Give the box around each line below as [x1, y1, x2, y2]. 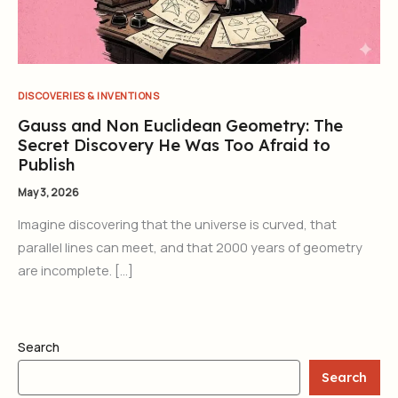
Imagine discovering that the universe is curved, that [18, 215, 337, 234]
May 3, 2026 [18, 185, 79, 201]
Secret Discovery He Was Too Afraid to [18, 135, 330, 156]
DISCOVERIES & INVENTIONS [18, 89, 159, 103]
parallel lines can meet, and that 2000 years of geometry [18, 238, 362, 257]
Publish [18, 155, 75, 176]
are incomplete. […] [18, 261, 133, 280]
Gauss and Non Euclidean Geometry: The [18, 115, 343, 137]
